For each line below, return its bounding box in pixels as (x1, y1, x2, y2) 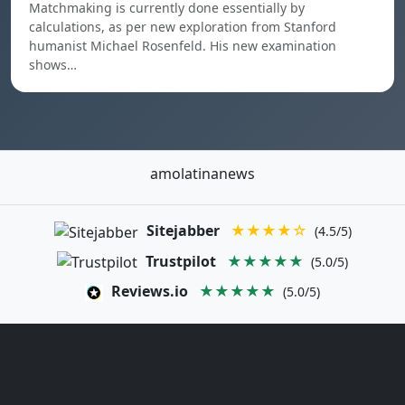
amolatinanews (150, 164, 255, 184)
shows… (29, 56, 77, 73)
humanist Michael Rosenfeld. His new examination (29, 37, 336, 54)
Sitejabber (146, 221, 220, 240)
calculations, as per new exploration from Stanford (29, 18, 336, 35)
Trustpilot (146, 250, 216, 271)
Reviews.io (111, 281, 188, 302)
